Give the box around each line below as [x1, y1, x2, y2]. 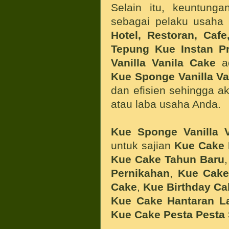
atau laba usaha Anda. [111, 98, 221, 110]
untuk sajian [111, 139, 175, 151]
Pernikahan [111, 167, 170, 179]
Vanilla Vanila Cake [111, 56, 216, 68]
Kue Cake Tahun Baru [111, 153, 225, 165]
